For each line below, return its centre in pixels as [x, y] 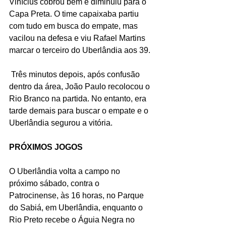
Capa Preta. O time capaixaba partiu [75, 14]
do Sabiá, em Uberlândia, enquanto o [77, 208]
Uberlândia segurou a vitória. [61, 123]
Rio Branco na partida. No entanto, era [79, 99]
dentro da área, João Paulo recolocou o [80, 87]
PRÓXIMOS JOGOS [46, 147]
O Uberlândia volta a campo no [66, 172]
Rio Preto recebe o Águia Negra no [73, 220]
